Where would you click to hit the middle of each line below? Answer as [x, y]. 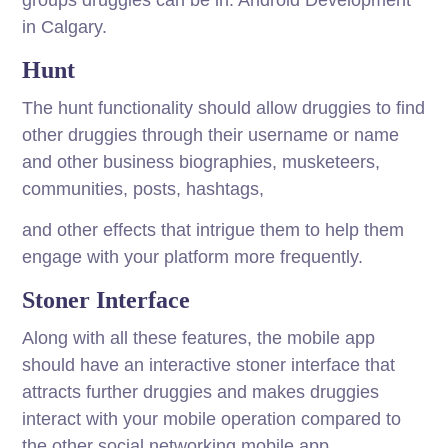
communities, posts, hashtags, [143, 189]
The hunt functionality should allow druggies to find [224, 108]
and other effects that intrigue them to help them [213, 230]
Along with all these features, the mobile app [199, 338]
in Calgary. [65, 27]
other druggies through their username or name [211, 135]
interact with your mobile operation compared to [212, 419]
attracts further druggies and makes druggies [201, 392]
